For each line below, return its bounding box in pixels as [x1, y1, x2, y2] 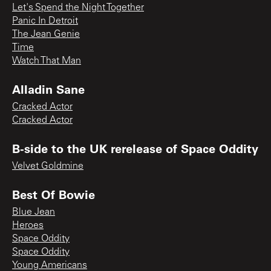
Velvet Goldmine [12, 161, 83, 171]
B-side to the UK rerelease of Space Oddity [12, 140, 258, 156]
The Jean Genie [12, 29, 80, 39]
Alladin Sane [12, 80, 85, 97]
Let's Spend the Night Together [12, 2, 144, 13]
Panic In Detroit [12, 16, 78, 26]
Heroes [12, 220, 44, 230]
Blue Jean [12, 207, 55, 217]
